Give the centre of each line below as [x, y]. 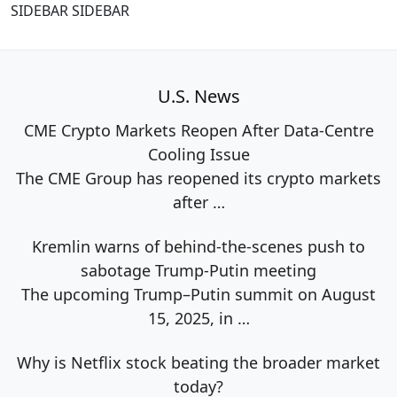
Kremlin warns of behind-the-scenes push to [198, 247]
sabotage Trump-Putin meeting [198, 271]
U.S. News [198, 97]
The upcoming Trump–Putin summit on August [198, 295]
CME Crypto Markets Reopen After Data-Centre [198, 131]
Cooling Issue [198, 155]
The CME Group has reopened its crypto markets [198, 179]
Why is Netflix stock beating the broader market [198, 363]
